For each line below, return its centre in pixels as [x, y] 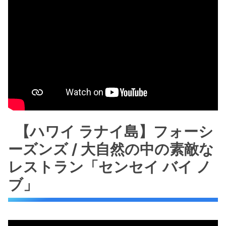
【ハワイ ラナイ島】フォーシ [115, 132]
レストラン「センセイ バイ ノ [110, 167]
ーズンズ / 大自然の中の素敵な [111, 149]
